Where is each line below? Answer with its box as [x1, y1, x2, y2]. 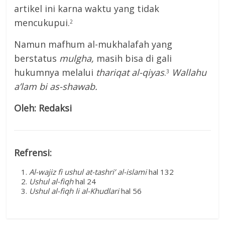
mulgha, [59, 52, 94, 65]
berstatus [14, 52, 60, 65]
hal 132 [149, 167, 174, 177]
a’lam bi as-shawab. [14, 80, 98, 93]
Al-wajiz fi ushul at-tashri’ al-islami [29, 167, 149, 177]
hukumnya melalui [14, 66, 96, 79]
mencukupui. [14, 17, 70, 29]
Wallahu [172, 66, 207, 79]
